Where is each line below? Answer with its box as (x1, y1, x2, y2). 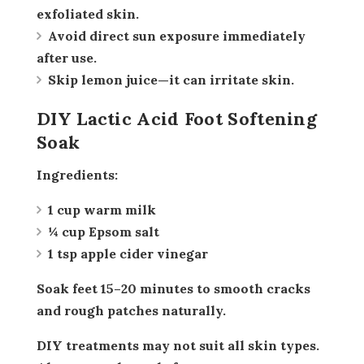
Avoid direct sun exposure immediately (48, 28, 305, 45)
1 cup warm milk (48, 201, 156, 219)
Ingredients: (42, 167, 118, 184)
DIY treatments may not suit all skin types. (37, 337, 46, 354)
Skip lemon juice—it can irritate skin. (48, 71, 294, 89)
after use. (37, 50, 97, 67)
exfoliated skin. (37, 6, 139, 23)
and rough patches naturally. (37, 302, 226, 319)
